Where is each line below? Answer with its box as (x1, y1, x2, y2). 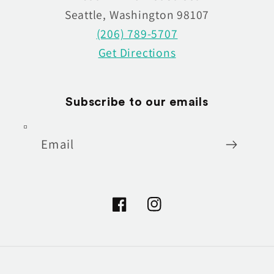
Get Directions (98, 45, 176, 61)
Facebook (111, 204, 160, 220)
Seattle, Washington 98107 (64, 7, 210, 23)
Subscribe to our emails (65, 96, 209, 109)
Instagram (146, 204, 198, 220)
